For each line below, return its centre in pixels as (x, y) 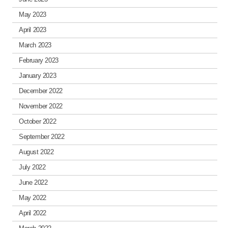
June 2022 (33, 183)
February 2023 (38, 61)
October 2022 (37, 122)
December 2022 (40, 91)
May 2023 (32, 15)
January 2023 (37, 76)
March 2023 (35, 45)
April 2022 (33, 213)
